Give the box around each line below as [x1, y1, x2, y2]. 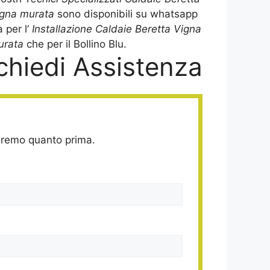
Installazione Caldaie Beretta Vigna [31, 23, 201, 36]
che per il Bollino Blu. [23, 38, 127, 51]
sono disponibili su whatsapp [57, 8, 198, 20]
